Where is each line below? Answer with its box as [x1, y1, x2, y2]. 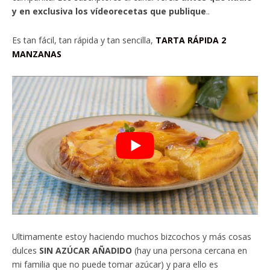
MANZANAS [12, 48, 61, 60]
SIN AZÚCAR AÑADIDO [39, 244, 132, 256]
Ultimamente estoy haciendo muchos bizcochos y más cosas [12, 230, 251, 242]
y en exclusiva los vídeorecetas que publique [12, 5, 206, 17]
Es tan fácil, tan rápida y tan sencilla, [12, 34, 155, 46]
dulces [12, 244, 39, 256]
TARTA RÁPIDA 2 [155, 34, 226, 46]
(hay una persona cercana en [132, 244, 247, 256]
